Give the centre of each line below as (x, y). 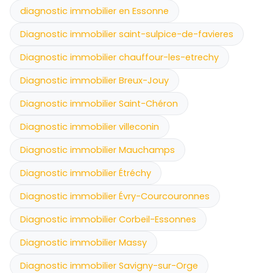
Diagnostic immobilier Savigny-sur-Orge (109, 265)
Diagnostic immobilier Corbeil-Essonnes (108, 219)
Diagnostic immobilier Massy (83, 242)
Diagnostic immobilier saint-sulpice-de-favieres (127, 34)
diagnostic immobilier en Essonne (94, 11)
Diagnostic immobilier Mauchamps (97, 150)
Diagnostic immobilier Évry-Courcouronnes (115, 196)
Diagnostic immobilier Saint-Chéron (99, 103)
